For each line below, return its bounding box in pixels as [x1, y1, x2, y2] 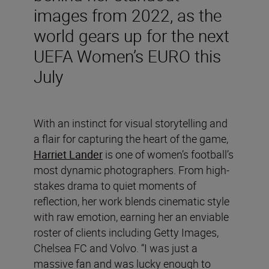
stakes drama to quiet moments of [34, 178, 196, 193]
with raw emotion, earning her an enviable [34, 210, 229, 225]
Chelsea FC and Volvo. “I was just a [34, 241, 198, 256]
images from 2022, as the [34, 4, 222, 27]
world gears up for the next [34, 24, 229, 47]
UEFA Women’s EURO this [34, 44, 221, 68]
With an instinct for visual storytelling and [34, 116, 228, 131]
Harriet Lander [34, 147, 103, 162]
